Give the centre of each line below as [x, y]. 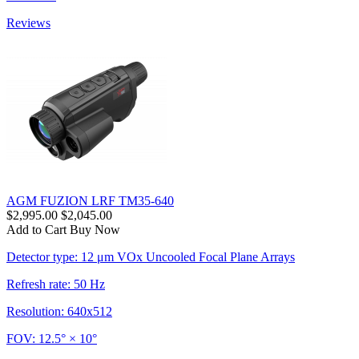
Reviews [28, 22]
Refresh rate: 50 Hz [56, 284]
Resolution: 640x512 [59, 311]
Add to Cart [36, 229]
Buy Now [95, 229]
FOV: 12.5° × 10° [52, 338]
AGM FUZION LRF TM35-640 [90, 200]
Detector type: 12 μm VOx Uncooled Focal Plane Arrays [151, 256]
